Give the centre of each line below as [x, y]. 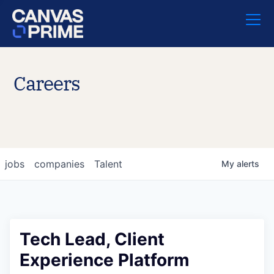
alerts [248, 164]
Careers [47, 83]
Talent [108, 164]
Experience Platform [105, 260]
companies [59, 164]
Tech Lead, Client [92, 239]
